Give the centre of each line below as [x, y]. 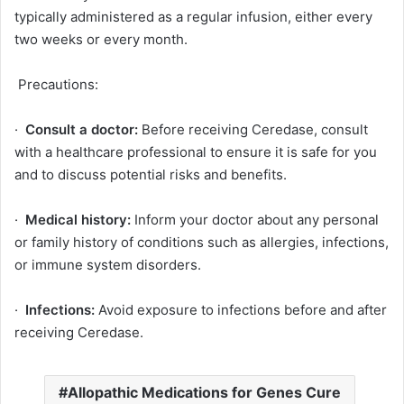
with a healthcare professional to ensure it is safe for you [196, 152]
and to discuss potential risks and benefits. [151, 175]
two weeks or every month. [101, 40]
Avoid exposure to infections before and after [241, 310]
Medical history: [78, 220]
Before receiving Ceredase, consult [253, 130]
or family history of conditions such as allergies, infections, [202, 243]
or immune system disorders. [108, 265]
